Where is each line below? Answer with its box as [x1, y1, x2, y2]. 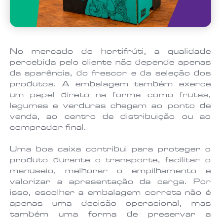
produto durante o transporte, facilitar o [10, 156, 211, 165]
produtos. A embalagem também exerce [10, 80, 211, 89]
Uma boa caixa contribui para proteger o [10, 146, 211, 154]
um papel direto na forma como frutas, [10, 91, 211, 100]
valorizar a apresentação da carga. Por [10, 178, 211, 186]
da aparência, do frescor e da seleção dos [10, 70, 211, 78]
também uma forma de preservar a [10, 211, 211, 219]
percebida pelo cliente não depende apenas [10, 59, 211, 67]
